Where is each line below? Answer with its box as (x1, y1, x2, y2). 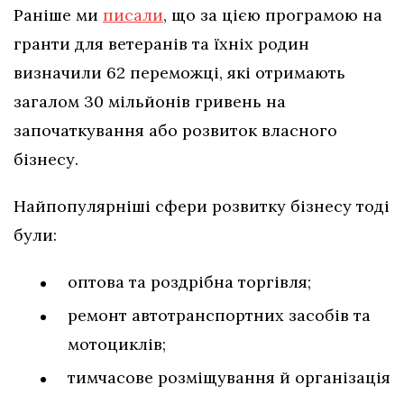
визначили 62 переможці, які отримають (14, 62, 345, 84)
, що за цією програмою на (163, 5, 382, 26)
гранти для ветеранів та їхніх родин (14, 33, 309, 55)
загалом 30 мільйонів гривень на (14, 91, 286, 113)
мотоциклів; (68, 334, 166, 355)
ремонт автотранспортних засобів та (68, 305, 371, 326)
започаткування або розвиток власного (14, 120, 337, 142)
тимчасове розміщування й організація (68, 367, 390, 389)
